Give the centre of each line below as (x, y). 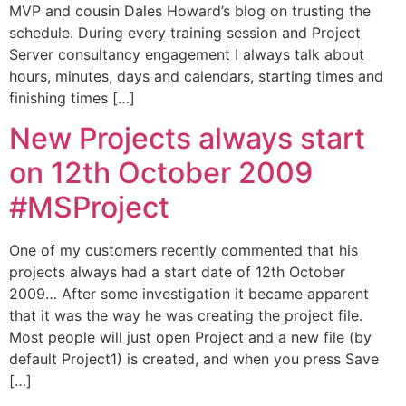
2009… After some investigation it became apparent (189, 294)
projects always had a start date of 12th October (177, 272)
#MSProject (89, 208)
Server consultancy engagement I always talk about (187, 54)
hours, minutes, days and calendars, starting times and (196, 76)
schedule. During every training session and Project (185, 32)
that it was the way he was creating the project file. (188, 316)
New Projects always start (187, 139)
